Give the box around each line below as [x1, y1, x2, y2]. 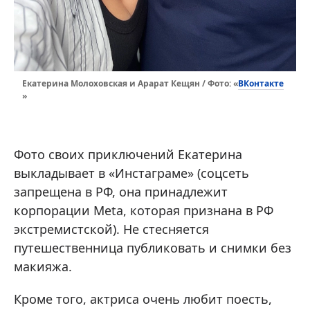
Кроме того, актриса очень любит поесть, [14, 290, 272, 307]
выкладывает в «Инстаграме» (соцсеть [14, 164, 249, 181]
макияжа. [14, 257, 72, 275]
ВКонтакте [238, 77, 284, 89]
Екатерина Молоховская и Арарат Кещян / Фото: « [22, 77, 238, 90]
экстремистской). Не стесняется [14, 220, 209, 237]
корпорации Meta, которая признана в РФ [14, 201, 273, 219]
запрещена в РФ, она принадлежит [14, 183, 228, 200]
